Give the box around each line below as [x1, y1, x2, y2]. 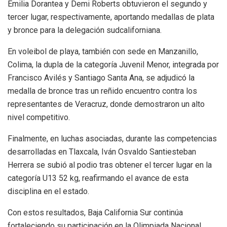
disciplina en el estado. [8, 186, 89, 196]
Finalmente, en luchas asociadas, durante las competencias [8, 133, 217, 143]
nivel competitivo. [8, 112, 70, 122]
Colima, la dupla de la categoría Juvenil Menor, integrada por [8, 59, 219, 69]
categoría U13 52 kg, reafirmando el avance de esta [8, 173, 188, 183]
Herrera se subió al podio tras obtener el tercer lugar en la [8, 160, 212, 170]
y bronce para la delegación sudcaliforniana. [8, 25, 162, 35]
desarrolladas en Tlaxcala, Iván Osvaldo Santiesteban [8, 146, 196, 157]
